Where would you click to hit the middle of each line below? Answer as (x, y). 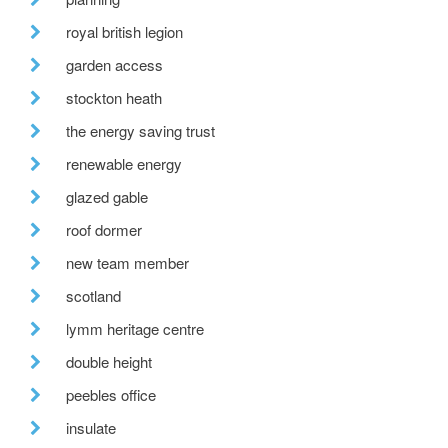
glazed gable (107, 197)
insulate (91, 428)
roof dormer (104, 230)
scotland (93, 296)
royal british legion (124, 32)
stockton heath (114, 98)
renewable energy (124, 164)
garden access (114, 65)
